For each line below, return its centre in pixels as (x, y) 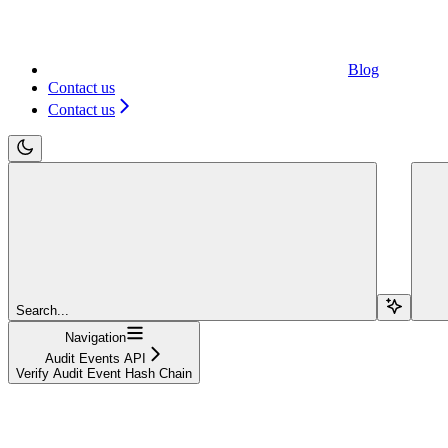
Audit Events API (95, 358)
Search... (42, 310)
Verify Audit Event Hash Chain (104, 373)
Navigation (95, 337)
